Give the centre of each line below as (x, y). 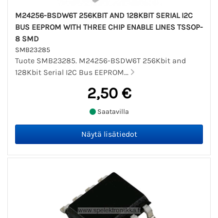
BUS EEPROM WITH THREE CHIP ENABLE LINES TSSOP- (109, 27)
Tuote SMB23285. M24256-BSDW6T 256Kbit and (100, 61)
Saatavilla (112, 111)
